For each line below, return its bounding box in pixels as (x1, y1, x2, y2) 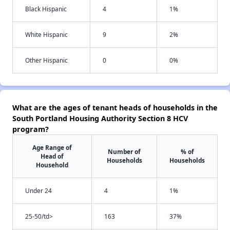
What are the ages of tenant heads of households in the (12, 103, 218, 113)
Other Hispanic (25, 56, 68, 65)
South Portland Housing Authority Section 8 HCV (12, 113, 188, 124)
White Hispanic (25, 30, 68, 39)
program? (12, 124, 49, 135)
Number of (108, 147, 141, 156)
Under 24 (25, 186, 52, 195)
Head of (41, 152, 64, 161)
